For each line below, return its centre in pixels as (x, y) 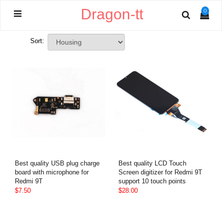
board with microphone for (52, 172)
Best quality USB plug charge (57, 163)
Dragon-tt (112, 14)
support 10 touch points (152, 181)
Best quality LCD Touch (152, 163)
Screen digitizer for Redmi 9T (160, 172)
